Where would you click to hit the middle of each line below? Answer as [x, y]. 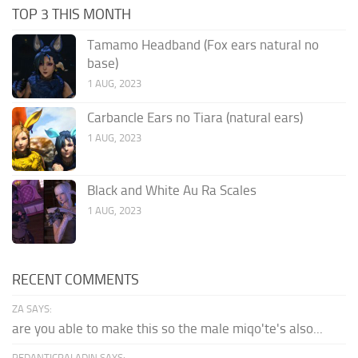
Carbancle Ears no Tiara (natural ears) [195, 117]
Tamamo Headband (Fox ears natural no [203, 44]
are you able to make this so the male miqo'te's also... [167, 328]
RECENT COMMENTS [76, 279]
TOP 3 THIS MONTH [72, 14]
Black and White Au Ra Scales [172, 190]
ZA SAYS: [32, 308]
